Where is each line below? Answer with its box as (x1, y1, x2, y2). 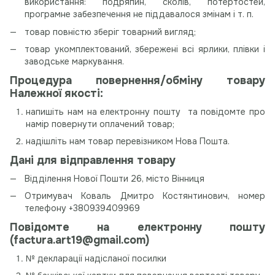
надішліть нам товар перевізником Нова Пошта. (26, 136, 232, 147)
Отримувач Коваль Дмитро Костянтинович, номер (25, 190, 265, 202)
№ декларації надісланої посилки (26, 252, 166, 264)
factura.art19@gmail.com (14, 233, 145, 247)
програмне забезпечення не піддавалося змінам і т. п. (25, 9, 256, 20)
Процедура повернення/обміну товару (10, 74, 265, 88)
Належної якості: (10, 87, 106, 101)
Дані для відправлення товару (10, 153, 176, 168)
